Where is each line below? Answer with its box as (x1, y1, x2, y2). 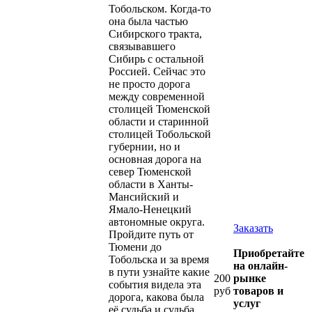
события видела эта (109, 278, 201, 290)
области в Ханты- (109, 178, 193, 190)
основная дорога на (109, 153, 201, 165)
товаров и (233, 284, 283, 297)
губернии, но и (109, 140, 180, 153)
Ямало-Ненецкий (109, 203, 192, 215)
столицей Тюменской (109, 102, 210, 115)
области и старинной (109, 115, 209, 127)
